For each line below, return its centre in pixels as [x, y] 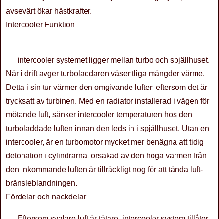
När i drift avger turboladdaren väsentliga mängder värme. [105, 74]
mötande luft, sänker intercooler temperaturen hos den [99, 115]
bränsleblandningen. [42, 183]
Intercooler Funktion [40, 25]
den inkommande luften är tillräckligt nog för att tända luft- [104, 169]
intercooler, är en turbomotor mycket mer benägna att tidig [105, 142]
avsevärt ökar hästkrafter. [49, 11]
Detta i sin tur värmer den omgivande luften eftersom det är [107, 87]
